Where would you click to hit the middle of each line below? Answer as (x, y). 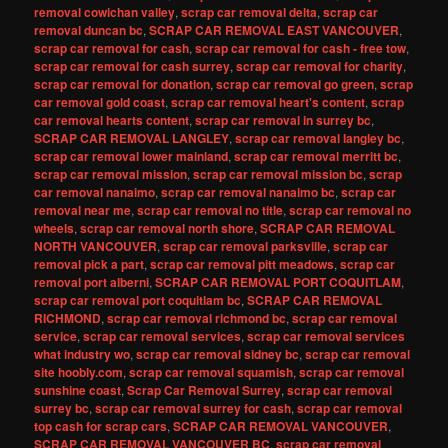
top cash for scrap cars (101, 426)
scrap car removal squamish (211, 372)
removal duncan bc (89, 30)
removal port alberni (92, 282)
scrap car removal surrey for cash (193, 408)
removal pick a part (89, 264)
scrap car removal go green (295, 84)
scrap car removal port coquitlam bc (138, 300)
